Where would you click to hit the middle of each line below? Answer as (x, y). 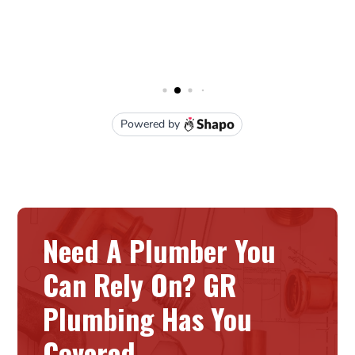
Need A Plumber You (160, 250)
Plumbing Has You (148, 318)
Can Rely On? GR (140, 284)
